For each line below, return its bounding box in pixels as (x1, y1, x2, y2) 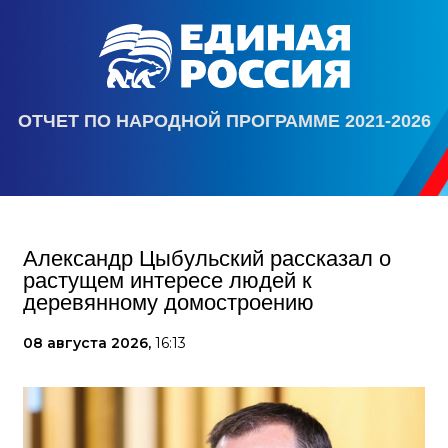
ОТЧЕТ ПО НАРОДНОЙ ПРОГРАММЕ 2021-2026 (17, 110, 431, 131)
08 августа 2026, (23, 333, 155, 352)
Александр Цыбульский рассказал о (23, 245, 391, 271)
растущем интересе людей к (23, 267, 312, 293)
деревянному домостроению (23, 289, 314, 315)
